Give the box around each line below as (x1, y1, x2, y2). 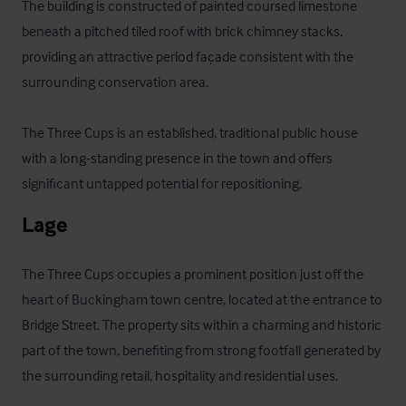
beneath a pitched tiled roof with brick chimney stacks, (22, 22, 343, 40)
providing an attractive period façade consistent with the (22, 47, 353, 65)
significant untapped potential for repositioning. (22, 174, 302, 192)
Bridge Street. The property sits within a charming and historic (22, 315, 382, 333)
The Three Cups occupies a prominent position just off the (22, 265, 363, 283)
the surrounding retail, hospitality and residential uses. (22, 366, 338, 384)
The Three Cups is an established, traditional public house (22, 123, 358, 141)
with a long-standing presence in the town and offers (22, 149, 333, 167)
